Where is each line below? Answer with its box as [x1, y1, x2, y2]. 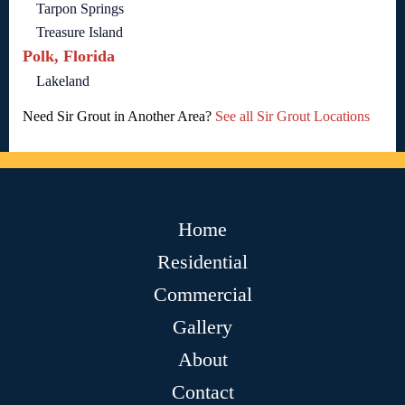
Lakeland [36, 73, 89, 89]
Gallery [173, 316, 232, 339]
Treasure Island [36, 24, 123, 41]
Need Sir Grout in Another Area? [23, 108, 215, 125]
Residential [157, 250, 248, 274]
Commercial [153, 283, 252, 306]
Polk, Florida [23, 47, 115, 66]
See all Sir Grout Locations [215, 108, 370, 125]
